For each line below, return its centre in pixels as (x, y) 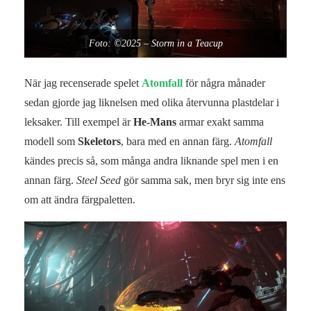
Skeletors (99, 141)
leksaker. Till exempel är (79, 121)
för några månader (224, 83)
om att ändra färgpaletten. (80, 199)
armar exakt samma (220, 121)
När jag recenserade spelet (83, 83)
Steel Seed (99, 180)
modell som (51, 141)
